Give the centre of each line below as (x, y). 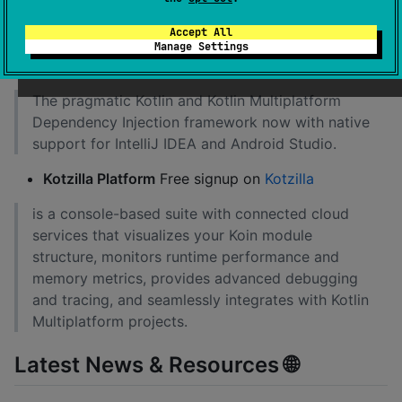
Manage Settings (201, 47)
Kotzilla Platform (99, 178)
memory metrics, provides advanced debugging (195, 278)
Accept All (201, 32)
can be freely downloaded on (222, 44)
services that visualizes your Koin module (172, 235)
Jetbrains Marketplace (119, 65)
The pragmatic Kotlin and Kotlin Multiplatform (187, 100)
